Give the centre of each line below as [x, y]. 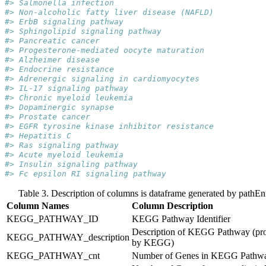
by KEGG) [153, 242]
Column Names [38, 205]
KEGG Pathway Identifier [181, 218]
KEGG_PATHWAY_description [68, 237]
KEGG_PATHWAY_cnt [53, 255]
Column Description [172, 205]
